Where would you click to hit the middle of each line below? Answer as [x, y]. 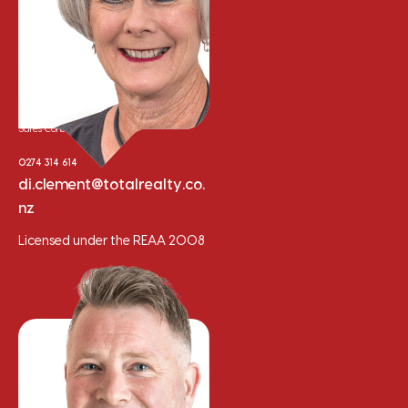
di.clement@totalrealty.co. [112, 184]
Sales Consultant [53, 129]
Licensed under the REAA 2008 [111, 241]
